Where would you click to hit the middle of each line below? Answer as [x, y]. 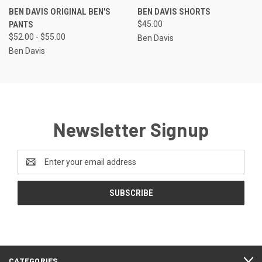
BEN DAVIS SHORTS [174, 11]
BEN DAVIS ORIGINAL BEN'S [60, 11]
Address [33, 168]
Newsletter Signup [131, 129]
